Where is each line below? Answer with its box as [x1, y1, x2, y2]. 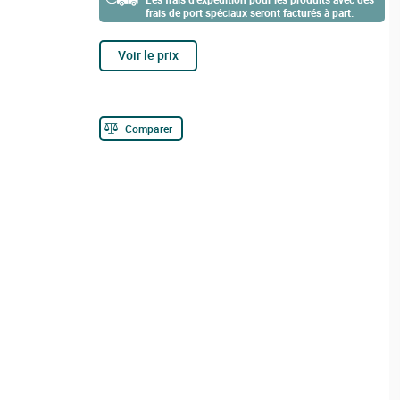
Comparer [124, 121, 172, 136]
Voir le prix [117, 46, 179, 63]
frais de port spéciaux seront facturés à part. [145, 5, 354, 20]
